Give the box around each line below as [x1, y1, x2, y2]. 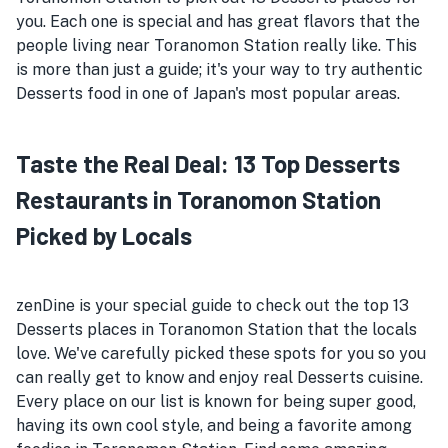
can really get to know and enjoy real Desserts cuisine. [16, 368, 423, 387]
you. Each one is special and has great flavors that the [16, 12, 420, 31]
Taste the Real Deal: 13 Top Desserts [16, 149, 400, 178]
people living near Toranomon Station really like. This [16, 36, 417, 55]
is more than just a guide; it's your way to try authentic [16, 60, 423, 79]
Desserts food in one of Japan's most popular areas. [16, 84, 400, 103]
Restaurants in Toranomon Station [16, 185, 381, 214]
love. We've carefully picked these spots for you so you [16, 344, 426, 363]
